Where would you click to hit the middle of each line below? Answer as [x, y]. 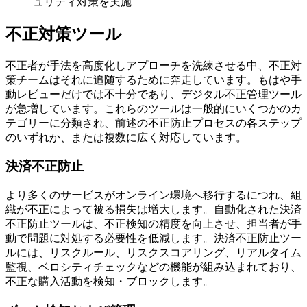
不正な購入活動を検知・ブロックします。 [110, 282]
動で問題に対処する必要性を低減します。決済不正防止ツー [153, 238]
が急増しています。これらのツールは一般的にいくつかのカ [153, 108]
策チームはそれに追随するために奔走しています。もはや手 [153, 79]
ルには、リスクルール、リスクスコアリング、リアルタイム [153, 253]
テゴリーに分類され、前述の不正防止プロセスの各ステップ [153, 123]
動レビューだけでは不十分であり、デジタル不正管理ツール [153, 94]
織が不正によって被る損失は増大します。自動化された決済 [153, 210]
